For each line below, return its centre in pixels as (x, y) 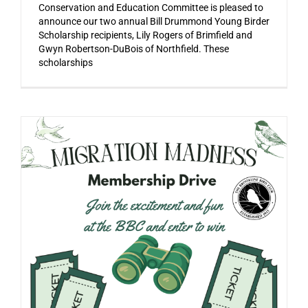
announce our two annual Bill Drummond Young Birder (154, 21)
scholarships (65, 62)
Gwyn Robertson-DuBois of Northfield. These (133, 48)
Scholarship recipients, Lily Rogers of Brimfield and (145, 35)
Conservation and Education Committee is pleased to (151, 7)
